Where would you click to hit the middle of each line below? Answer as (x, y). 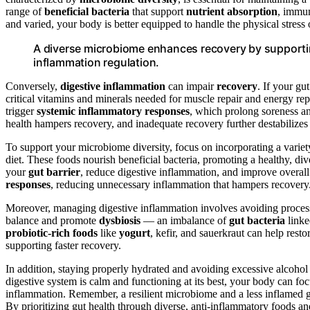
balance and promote (52, 220)
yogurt (135, 232)
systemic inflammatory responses (113, 111)
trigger (21, 111)
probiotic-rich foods (52, 232)
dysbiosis (120, 220)
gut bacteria (257, 220)
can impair (191, 86)
